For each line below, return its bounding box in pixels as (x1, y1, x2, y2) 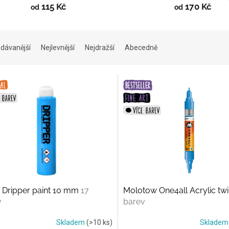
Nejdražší (85, 43, 114, 52)
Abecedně (125, 43, 157, 52)
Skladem (56, 218, 86, 227)
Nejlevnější (41, 43, 75, 52)
